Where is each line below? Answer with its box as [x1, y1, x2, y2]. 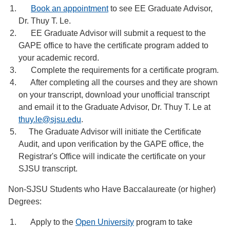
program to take [134, 218, 193, 226]
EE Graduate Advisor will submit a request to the [18, 29, 206, 37]
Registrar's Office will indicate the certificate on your [18, 152, 205, 161]
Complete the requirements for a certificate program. [18, 66, 219, 74]
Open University [75, 218, 134, 226]
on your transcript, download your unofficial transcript [18, 90, 209, 99]
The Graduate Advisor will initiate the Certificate [18, 127, 201, 136]
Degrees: [8, 197, 42, 206]
